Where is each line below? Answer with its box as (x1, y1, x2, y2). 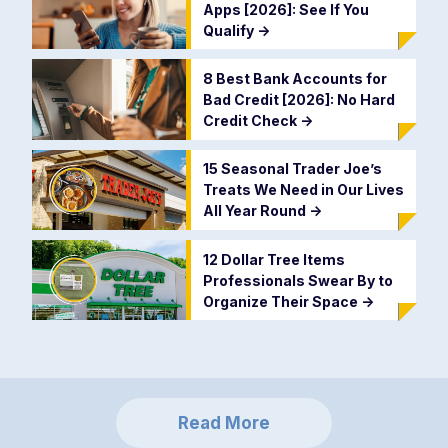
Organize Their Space (202, 292, 361, 310)
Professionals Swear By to (202, 271, 393, 289)
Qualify (202, 22, 257, 40)
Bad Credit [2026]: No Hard (202, 90, 395, 108)
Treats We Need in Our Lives (202, 181, 404, 199)
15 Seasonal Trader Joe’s (202, 160, 382, 178)
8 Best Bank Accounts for (202, 69, 387, 87)
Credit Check (202, 111, 300, 129)
